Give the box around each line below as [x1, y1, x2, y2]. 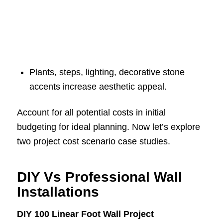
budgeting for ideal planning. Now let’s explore [16, 121, 200, 132]
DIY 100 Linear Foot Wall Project [16, 209, 154, 220]
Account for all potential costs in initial [16, 107, 166, 117]
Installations [16, 184, 99, 200]
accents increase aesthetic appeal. [29, 81, 167, 92]
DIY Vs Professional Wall [16, 169, 182, 185]
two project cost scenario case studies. [16, 136, 170, 146]
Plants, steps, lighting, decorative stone [29, 67, 185, 77]
